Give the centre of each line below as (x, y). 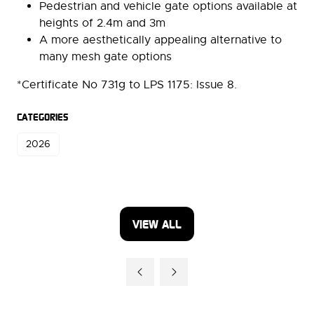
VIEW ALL (157, 224)
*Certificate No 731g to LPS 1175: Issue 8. (129, 84)
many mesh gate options (107, 56)
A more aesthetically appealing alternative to (161, 40)
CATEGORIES (42, 116)
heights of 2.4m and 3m (104, 23)
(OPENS (175, 231)
